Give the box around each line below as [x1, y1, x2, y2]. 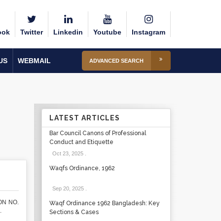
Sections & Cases [49, 209, 99, 216]
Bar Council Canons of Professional [49, 130, 146, 137]
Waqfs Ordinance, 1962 [49, 165, 115, 172]
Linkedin [53, 28, 83, 36]
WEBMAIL [18, 57, 51, 65]
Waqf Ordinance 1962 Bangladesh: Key [49, 200, 160, 207]
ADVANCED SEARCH [89, 58, 144, 64]
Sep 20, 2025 [52, 185, 84, 191]
